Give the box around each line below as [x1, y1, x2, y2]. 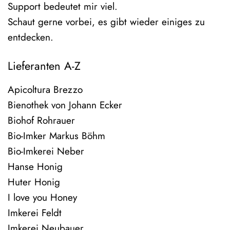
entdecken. [8, 30, 53, 45]
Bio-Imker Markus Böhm [8, 129, 105, 143]
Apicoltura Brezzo [8, 83, 83, 97]
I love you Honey [8, 190, 77, 205]
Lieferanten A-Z [8, 57, 81, 74]
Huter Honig [8, 175, 60, 189]
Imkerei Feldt [8, 206, 62, 220]
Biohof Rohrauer [8, 113, 75, 128]
